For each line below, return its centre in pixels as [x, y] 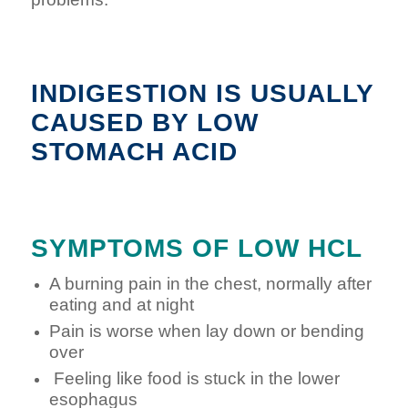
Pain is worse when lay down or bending [206, 331]
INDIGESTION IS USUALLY [202, 94]
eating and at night [121, 305]
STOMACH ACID [134, 152]
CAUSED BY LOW [144, 123]
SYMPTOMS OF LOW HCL [196, 249]
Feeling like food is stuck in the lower [194, 379]
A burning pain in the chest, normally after [210, 284]
